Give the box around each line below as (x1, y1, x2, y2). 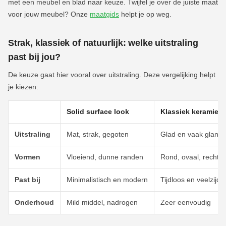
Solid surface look (67, 108, 129, 116)
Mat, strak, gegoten (67, 131, 129, 139)
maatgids (90, 11, 119, 19)
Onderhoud (15, 199, 54, 207)
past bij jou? (8, 52, 61, 63)
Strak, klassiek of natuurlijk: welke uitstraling (8, 38, 198, 48)
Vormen (15, 153, 40, 161)
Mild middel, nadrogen (67, 199, 138, 207)
